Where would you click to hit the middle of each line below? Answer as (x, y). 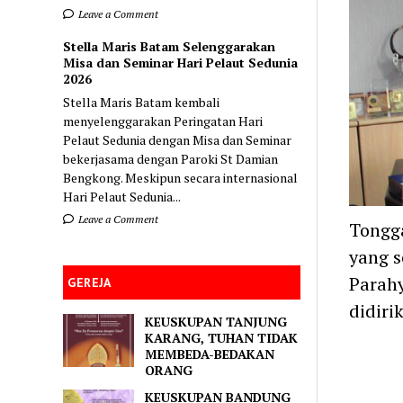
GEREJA (90, 282)
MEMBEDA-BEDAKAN (210, 354)
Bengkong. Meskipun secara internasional (181, 177)
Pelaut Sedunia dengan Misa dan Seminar (178, 139)
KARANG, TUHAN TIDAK (222, 337)
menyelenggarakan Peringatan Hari (163, 121)
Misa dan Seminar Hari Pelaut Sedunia (181, 62)
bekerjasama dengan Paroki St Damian (171, 158)
